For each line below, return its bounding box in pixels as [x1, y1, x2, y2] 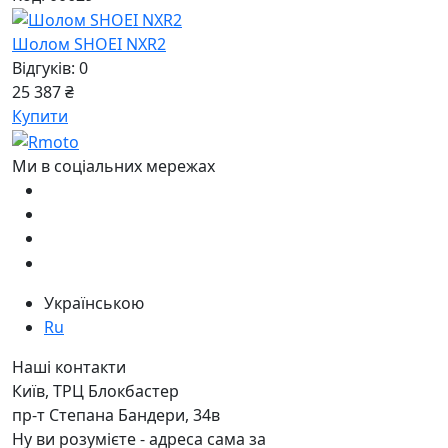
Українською [44, 291, 144, 314]
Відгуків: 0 [12, 57, 88, 80]
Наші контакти [12, 355, 126, 378]
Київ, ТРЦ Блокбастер [12, 379, 179, 402]
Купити [12, 105, 68, 128]
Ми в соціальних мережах [12, 155, 215, 178]
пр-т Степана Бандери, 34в [12, 403, 220, 426]
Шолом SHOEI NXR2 [12, 33, 166, 56]
